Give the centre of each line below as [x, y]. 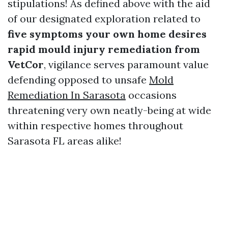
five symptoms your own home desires [107, 34]
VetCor [26, 64]
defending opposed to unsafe [78, 80]
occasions [151, 95]
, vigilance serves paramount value [126, 64]
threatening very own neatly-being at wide [109, 110]
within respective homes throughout [95, 125]
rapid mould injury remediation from [104, 49]
